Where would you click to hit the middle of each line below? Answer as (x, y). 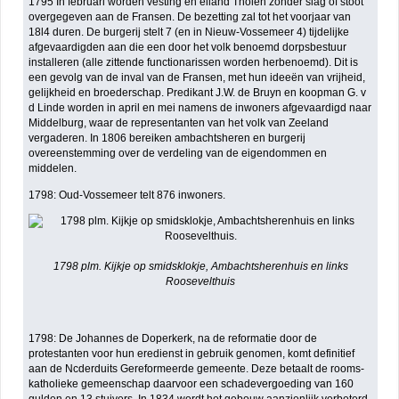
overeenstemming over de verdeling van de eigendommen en (178, 154)
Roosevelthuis (200, 282)
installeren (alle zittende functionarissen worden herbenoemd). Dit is (194, 63)
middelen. (53, 169)
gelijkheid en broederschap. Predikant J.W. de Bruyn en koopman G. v (198, 93)
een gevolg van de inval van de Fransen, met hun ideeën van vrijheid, (197, 78)
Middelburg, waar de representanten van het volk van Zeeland (179, 123)
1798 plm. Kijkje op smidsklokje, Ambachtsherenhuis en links (200, 267)
